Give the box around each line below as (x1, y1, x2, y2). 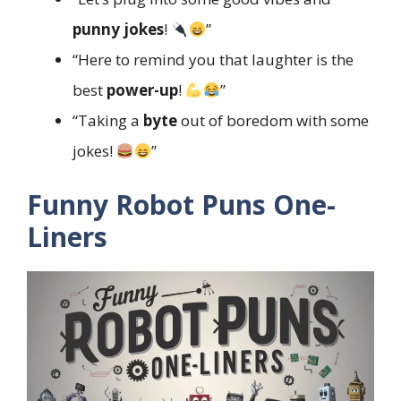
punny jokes (73, 18, 164, 39)
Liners (27, 218, 107, 256)
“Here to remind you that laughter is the (73, 48, 354, 70)
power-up (107, 79, 178, 100)
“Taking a (73, 109, 143, 131)
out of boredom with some (177, 109, 369, 131)
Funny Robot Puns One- (27, 186, 336, 224)
